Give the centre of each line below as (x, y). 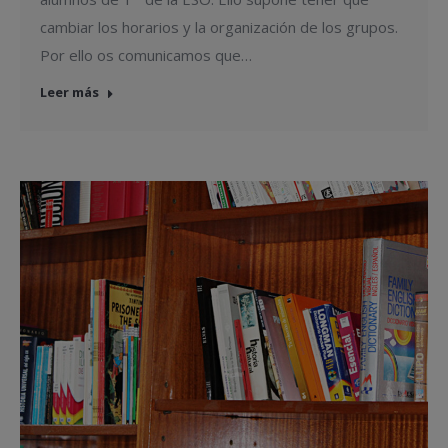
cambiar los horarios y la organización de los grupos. (219, 26)
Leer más (69, 91)
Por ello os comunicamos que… (146, 54)
